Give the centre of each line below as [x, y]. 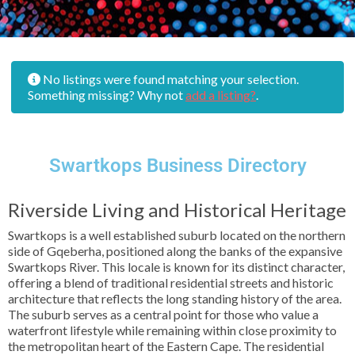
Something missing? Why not [107, 95]
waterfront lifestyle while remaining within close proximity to [172, 330]
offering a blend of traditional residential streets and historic [171, 282]
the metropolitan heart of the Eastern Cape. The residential [166, 346]
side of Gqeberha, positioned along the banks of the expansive [175, 251]
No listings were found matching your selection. [170, 79]
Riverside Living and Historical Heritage [177, 210]
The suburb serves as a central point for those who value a [163, 314]
